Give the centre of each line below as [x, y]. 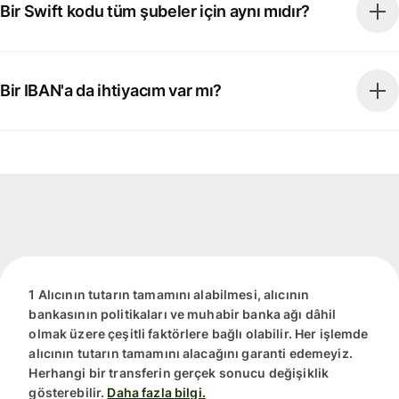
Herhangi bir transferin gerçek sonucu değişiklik [179, 373]
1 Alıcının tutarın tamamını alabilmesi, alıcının [169, 295]
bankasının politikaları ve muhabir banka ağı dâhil [183, 314]
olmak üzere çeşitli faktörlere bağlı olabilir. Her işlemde [199, 334]
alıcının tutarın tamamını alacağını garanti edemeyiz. [191, 354]
